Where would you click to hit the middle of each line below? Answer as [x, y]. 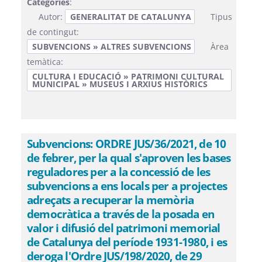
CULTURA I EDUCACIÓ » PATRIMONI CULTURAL [128, 76]
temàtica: [45, 62]
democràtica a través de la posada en [121, 214]
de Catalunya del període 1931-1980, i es [127, 242]
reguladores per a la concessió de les [119, 172]
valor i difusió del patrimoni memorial [124, 228]
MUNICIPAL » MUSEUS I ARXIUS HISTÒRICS [120, 84]
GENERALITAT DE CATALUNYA [131, 17]
